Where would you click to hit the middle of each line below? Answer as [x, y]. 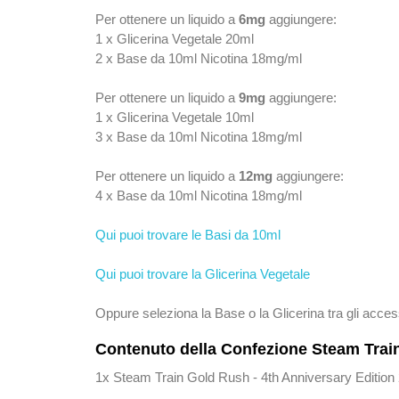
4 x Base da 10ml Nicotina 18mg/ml [199, 196]
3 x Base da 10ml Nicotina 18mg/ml [199, 137]
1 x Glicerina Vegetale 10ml [175, 118]
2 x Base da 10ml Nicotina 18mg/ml [199, 59]
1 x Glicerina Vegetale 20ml [175, 39]
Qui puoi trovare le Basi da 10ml [188, 235]
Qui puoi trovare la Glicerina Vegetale [203, 274]
